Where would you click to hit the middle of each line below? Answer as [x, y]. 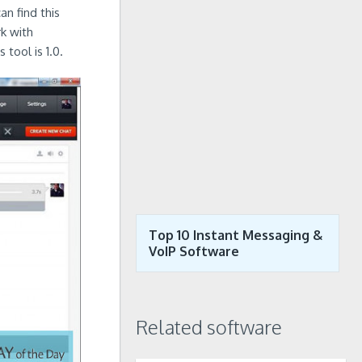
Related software [209, 327]
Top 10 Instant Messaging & [236, 235]
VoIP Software [194, 251]
